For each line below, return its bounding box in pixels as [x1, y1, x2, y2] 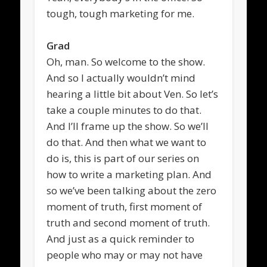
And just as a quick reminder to [46, 231, 195, 246]
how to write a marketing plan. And [46, 167, 212, 181]
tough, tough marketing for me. [46, 6, 195, 20]
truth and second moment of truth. [46, 215, 210, 229]
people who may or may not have [46, 247, 203, 262]
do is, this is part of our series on [46, 151, 200, 165]
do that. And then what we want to [46, 135, 207, 149]
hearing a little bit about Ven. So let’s [46, 86, 219, 101]
